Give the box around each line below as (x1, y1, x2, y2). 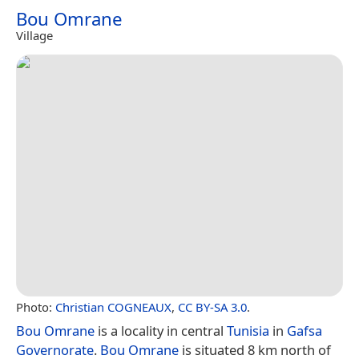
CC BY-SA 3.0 (178, 298, 247, 315)
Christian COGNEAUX (55, 298, 171, 315)
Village (16, 26, 53, 43)
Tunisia (227, 321, 269, 340)
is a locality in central (95, 321, 227, 340)
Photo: (16, 298, 55, 315)
